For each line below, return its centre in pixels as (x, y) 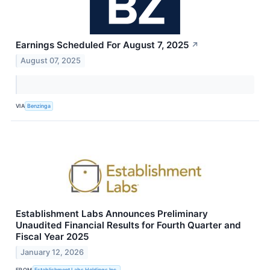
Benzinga (39, 106)
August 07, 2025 (51, 60)
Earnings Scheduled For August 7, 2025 (102, 45)
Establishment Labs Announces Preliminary (112, 213)
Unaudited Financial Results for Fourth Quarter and (128, 225)
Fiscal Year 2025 (52, 236)
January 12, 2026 (52, 252)
